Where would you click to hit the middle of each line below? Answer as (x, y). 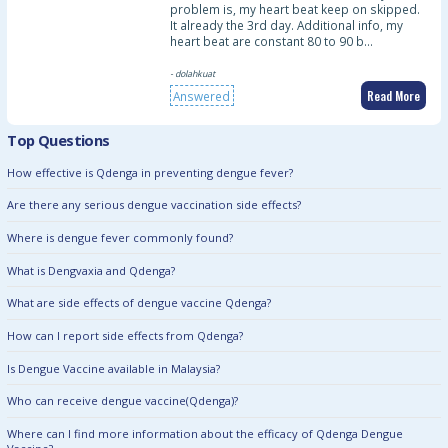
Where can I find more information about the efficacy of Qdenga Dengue (205, 434)
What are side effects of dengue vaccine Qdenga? (139, 303)
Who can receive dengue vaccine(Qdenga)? (123, 401)
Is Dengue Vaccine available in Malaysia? (114, 368)
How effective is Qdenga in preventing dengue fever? (150, 172)
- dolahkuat (192, 73)
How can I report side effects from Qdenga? (125, 335)
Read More (393, 95)
